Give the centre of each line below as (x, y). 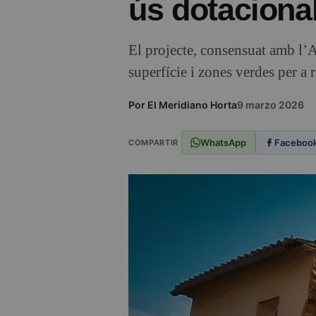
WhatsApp (223, 142)
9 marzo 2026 (271, 105)
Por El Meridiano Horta (183, 105)
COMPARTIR (153, 142)
